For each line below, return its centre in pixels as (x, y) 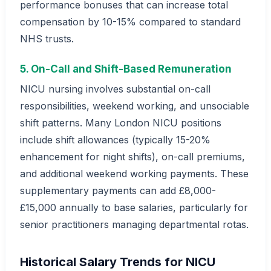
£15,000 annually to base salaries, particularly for (134, 208)
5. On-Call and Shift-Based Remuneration (126, 69)
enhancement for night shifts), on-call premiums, (132, 157)
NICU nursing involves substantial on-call (115, 89)
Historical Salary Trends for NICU (118, 262)
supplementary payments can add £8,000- (118, 191)
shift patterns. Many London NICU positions (121, 123)
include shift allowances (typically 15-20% (115, 140)
